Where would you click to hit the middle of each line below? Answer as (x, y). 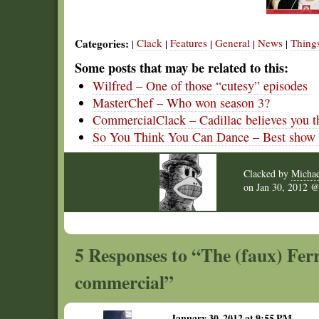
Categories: (102, 43)
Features (189, 43)
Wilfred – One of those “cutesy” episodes (200, 85)
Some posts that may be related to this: (182, 68)
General (232, 43)
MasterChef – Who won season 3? (181, 103)
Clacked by (267, 173)
